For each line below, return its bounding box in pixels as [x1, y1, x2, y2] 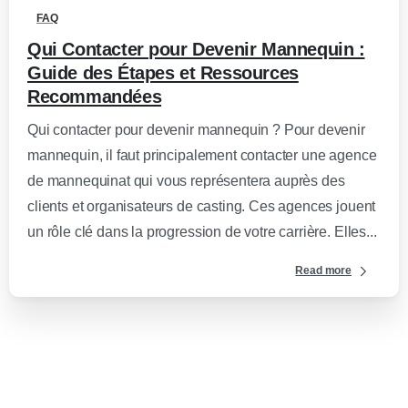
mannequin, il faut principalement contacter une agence [27, 147, 377, 163]
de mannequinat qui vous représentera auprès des [27, 172, 345, 189]
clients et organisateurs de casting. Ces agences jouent [27, 198, 376, 214]
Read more [295, 264, 352, 278]
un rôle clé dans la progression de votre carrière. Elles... [27, 223, 377, 240]
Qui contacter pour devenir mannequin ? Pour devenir [27, 121, 365, 138]
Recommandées [27, 86, 162, 107]
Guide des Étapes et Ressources [27, 62, 299, 83]
